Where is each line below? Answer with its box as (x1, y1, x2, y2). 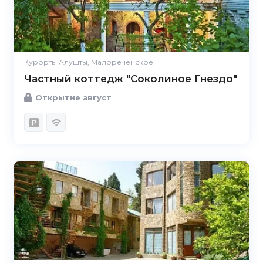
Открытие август (35, 92, 112, 102)
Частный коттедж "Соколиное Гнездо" (24, 73, 237, 85)
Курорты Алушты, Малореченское (24, 58, 153, 66)
